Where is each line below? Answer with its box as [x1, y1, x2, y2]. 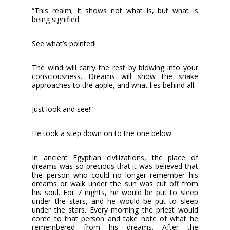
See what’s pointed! [32, 38, 97, 48]
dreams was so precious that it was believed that [32, 161, 198, 171]
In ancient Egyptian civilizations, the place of [32, 152, 198, 162]
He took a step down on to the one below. [32, 128, 174, 138]
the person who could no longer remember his [32, 169, 198, 180]
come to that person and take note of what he [32, 213, 198, 223]
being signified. [32, 14, 81, 24]
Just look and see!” [32, 104, 93, 114]
